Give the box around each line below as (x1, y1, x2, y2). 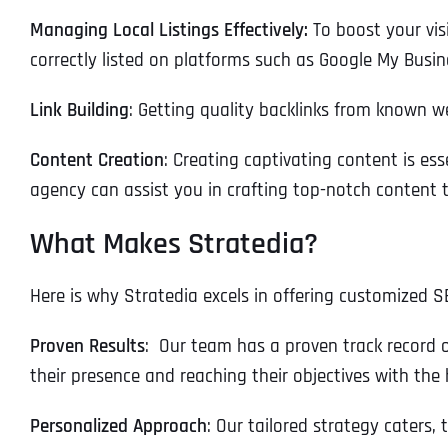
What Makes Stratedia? (30, 224, 318, 263)
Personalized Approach (30, 413, 207, 439)
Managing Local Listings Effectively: (30, 17, 308, 43)
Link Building (30, 97, 129, 123)
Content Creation (30, 147, 164, 173)
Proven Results (30, 333, 145, 359)
